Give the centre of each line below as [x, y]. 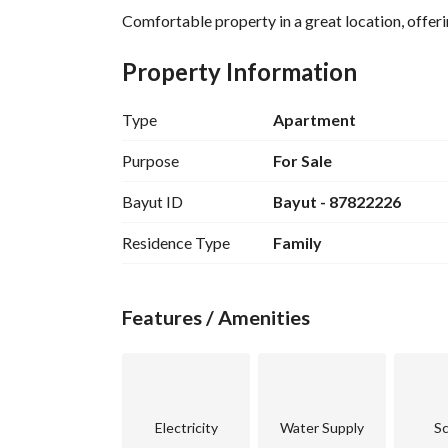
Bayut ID [152, 201]
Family [297, 242]
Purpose [150, 160]
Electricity [186, 427]
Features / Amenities [216, 317]
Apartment [314, 119]
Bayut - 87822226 [336, 201]
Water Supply [322, 427]
